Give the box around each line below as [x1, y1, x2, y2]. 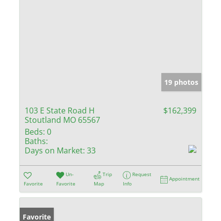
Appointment [169, 175, 200, 183]
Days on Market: [25, 145, 85, 156]
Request [132, 171, 152, 178]
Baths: [25, 136, 48, 147]
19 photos [164, 77, 198, 87]
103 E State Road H [25, 105, 95, 116]
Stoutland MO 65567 [25, 114, 100, 126]
